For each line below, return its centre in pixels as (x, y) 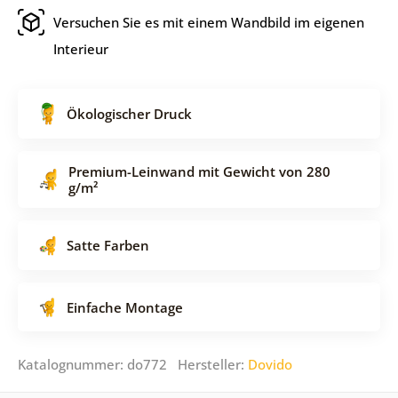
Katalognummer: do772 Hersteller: (132, 364)
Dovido (270, 364)
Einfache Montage (124, 307)
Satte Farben (107, 245)
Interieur (80, 48)
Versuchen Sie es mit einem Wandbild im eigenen (208, 22)
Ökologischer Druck (129, 113)
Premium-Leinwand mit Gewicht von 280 (199, 171)
